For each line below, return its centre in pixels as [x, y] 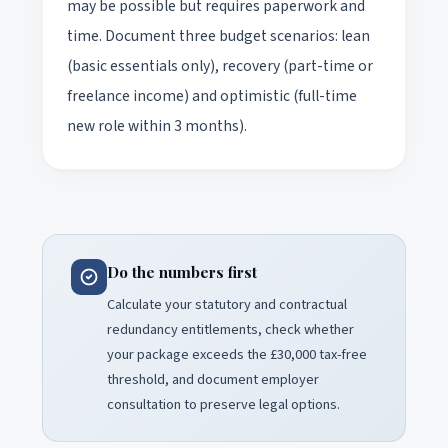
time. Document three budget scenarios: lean [218, 35]
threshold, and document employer [213, 379]
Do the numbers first [182, 271]
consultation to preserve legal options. [223, 404]
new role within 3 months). [157, 125]
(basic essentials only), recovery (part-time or [220, 65]
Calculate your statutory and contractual [227, 304]
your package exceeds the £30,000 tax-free [237, 354]
